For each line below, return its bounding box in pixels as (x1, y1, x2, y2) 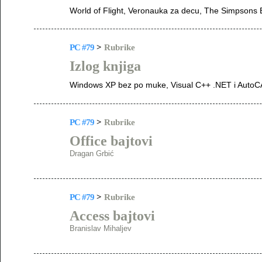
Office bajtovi (70, 133, 153, 149)
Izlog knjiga (70, 58, 141, 74)
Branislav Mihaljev (70, 224, 132, 233)
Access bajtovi (70, 208, 155, 223)
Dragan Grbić (70, 149, 114, 158)
